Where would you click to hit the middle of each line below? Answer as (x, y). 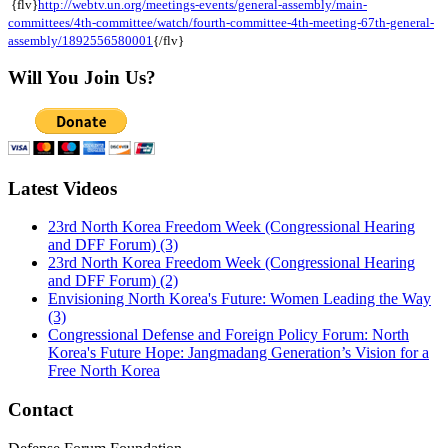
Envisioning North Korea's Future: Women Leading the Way (239, 299)
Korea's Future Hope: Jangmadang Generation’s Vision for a (238, 353)
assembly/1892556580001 (80, 40)
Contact (40, 410)
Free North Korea (104, 371)
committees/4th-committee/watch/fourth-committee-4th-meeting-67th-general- (221, 22)
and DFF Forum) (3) (113, 245)
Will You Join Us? (82, 78)
